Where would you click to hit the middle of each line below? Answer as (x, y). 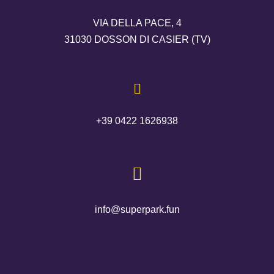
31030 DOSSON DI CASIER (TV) (137, 39)
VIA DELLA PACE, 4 (137, 23)
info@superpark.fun (137, 210)
